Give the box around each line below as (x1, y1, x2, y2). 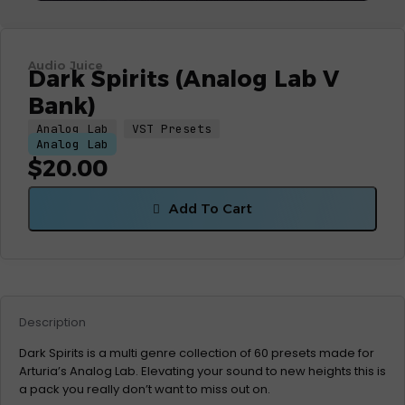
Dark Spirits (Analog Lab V (28, 65, 339, 92)
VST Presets (132, 121, 212, 137)
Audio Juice (28, 58, 102, 72)
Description (19, 314, 86, 331)
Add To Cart (169, 200, 252, 217)
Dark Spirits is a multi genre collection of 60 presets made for (19, 344, 374, 362)
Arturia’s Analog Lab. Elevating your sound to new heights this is (19, 363, 386, 380)
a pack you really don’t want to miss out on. (19, 381, 270, 398)
